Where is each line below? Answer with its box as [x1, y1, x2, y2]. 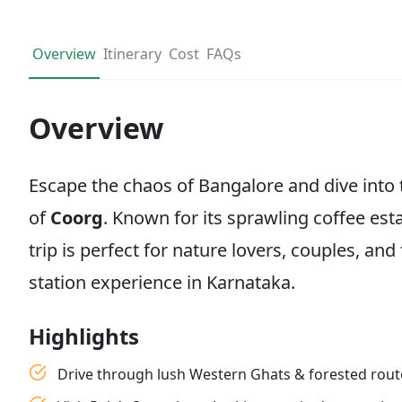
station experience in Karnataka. [29, 270, 295, 294]
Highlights [29, 321, 139, 351]
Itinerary [103, 44, 162, 64]
